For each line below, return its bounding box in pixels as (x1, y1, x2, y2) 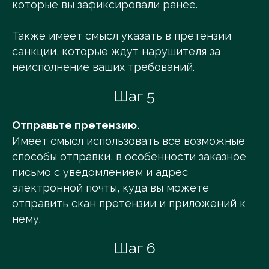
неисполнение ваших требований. (12, 61, 195, 74)
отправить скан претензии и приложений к (12, 197, 246, 210)
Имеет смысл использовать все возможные (12, 134, 245, 148)
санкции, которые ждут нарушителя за (12, 45, 220, 58)
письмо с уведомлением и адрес (12, 166, 188, 179)
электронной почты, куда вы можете (12, 181, 209, 195)
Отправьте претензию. (12, 119, 139, 132)
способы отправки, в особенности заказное (12, 150, 246, 163)
